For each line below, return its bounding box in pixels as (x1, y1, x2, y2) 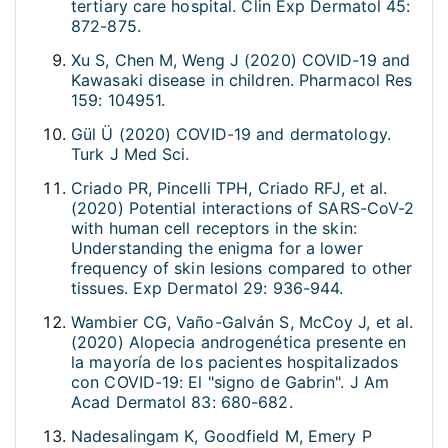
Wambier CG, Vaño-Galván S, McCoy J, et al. (71, 312, 414, 333)
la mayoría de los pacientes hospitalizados (71, 352, 399, 373)
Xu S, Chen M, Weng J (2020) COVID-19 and (71, 50, 411, 71)
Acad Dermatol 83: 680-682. (71, 392, 293, 413)
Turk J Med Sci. (71, 144, 190, 165)
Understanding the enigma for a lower (71, 238, 363, 259)
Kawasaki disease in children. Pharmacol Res (71, 70, 413, 91)
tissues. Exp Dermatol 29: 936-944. (71, 278, 344, 299)
